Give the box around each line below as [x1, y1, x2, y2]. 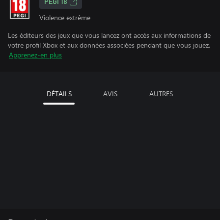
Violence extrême [39, 13, 90, 22]
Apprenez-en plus [9, 50, 62, 59]
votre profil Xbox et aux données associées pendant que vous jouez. [8, 40, 210, 50]
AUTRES [149, 89, 173, 98]
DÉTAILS [46, 89, 72, 98]
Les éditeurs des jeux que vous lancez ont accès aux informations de [8, 30, 211, 40]
